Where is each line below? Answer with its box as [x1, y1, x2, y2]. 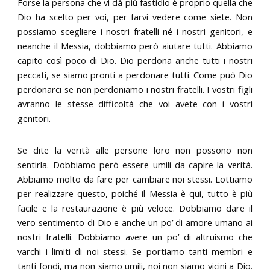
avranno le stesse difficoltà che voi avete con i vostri [17, 97, 253, 110]
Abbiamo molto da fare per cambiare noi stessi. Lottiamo [17, 173, 253, 186]
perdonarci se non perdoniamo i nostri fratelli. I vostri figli [17, 83, 253, 95]
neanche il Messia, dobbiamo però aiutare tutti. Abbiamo [17, 39, 253, 52]
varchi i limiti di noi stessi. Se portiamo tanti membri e [17, 245, 253, 258]
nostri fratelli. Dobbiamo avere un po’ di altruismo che [17, 231, 253, 243]
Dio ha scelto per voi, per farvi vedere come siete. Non [17, 10, 253, 23]
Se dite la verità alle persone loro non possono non [17, 144, 253, 157]
